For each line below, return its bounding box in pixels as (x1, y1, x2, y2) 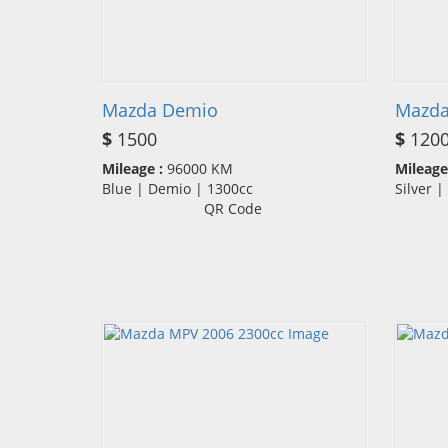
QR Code (204, 199, 263, 219)
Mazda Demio (102, 98, 218, 123)
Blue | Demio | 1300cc (102, 179, 265, 199)
